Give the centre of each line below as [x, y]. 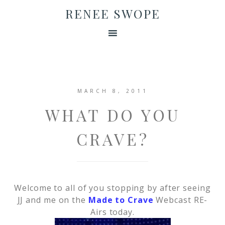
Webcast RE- [181, 200]
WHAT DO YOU [113, 115]
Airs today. [113, 212]
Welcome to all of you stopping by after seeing [113, 188]
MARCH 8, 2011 [113, 91]
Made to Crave [121, 200]
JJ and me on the [53, 200]
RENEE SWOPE [113, 14]
